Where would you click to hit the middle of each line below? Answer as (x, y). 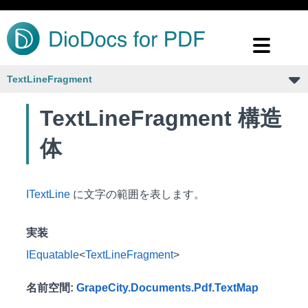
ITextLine (48, 194)
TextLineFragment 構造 (161, 118)
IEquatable (53, 255)
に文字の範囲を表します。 (137, 194)
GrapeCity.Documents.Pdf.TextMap (167, 288)
